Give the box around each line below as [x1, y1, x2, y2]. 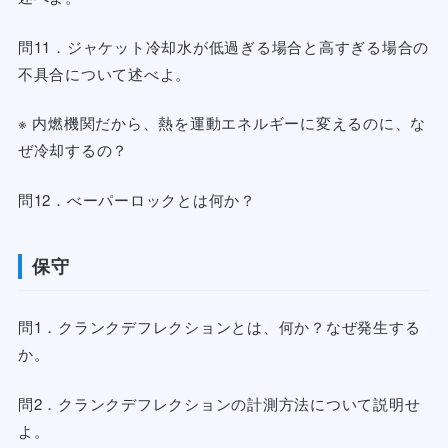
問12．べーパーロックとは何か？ [17, 188, 256, 210]
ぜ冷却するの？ [17, 139, 129, 161]
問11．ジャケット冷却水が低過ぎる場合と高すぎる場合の [17, 35, 430, 57]
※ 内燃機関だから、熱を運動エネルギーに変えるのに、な [17, 112, 427, 134]
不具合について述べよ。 [17, 62, 192, 84]
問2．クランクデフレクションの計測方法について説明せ [17, 392, 421, 414]
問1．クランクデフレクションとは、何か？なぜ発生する [17, 316, 421, 338]
